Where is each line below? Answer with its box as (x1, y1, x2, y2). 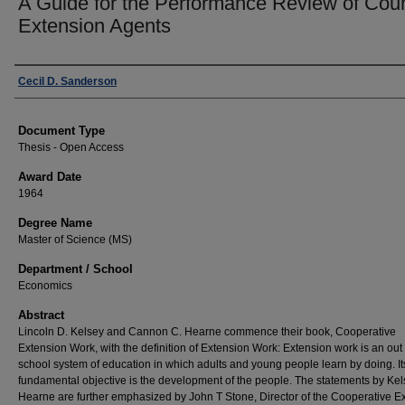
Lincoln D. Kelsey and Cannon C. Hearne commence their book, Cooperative (18, 325, 396, 338)
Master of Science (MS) (18, 233, 132, 246)
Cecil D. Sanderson (18, 75, 117, 88)
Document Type (18, 124, 105, 137)
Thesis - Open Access (18, 141, 124, 154)
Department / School (18, 262, 133, 276)
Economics (18, 279, 72, 292)
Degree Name (18, 216, 92, 230)
